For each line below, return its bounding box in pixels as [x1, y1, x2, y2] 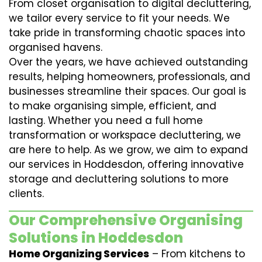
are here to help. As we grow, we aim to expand [9, 143, 248, 157]
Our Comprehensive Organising [9, 211, 243, 230]
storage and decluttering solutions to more [9, 172, 229, 186]
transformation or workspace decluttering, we [9, 128, 241, 142]
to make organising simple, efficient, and [9, 99, 216, 113]
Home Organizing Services [9, 247, 149, 261]
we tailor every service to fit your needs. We [9, 11, 230, 25]
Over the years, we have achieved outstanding [9, 55, 248, 69]
